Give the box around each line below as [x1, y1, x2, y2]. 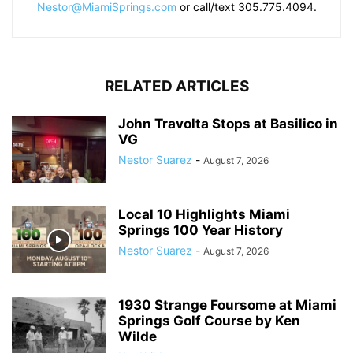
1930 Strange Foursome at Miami [118, 297, 336, 314]
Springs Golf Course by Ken [118, 313, 300, 329]
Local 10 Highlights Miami [118, 206, 290, 223]
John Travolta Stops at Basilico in [118, 116, 338, 132]
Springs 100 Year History [118, 222, 283, 239]
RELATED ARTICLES [104, 77, 249, 96]
